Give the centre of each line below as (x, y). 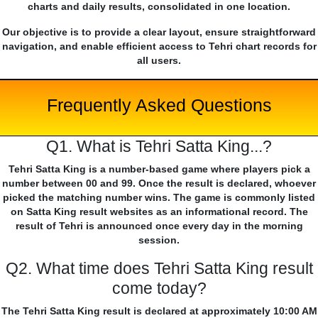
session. (159, 240)
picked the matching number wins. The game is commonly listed (159, 198)
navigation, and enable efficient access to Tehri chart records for (159, 46)
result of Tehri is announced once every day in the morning (159, 226)
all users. (159, 61)
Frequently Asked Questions (159, 105)
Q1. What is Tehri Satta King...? (159, 147)
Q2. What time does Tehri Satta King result (159, 269)
